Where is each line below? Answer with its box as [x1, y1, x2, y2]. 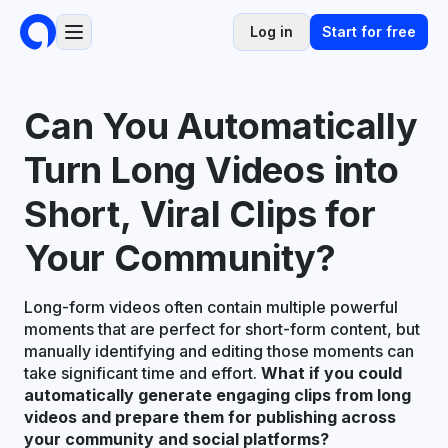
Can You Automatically [24, 104, 418, 148]
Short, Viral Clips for [24, 192, 376, 236]
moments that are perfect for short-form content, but [24, 319, 420, 339]
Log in [250, 23, 293, 40]
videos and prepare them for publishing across [24, 407, 396, 427]
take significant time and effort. [24, 363, 261, 383]
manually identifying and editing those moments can [24, 341, 414, 361]
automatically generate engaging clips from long [24, 385, 411, 405]
